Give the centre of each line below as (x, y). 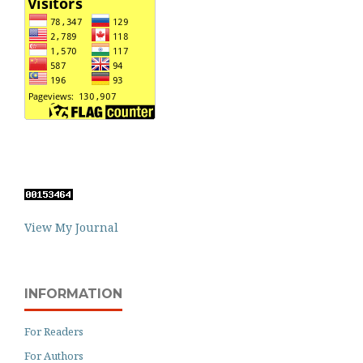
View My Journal (71, 228)
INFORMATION (73, 294)
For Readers (54, 332)
